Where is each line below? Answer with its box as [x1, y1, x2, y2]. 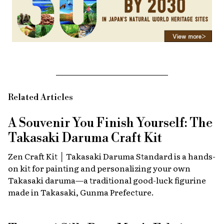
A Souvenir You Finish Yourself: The [8, 115, 212, 131]
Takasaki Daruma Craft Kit [8, 130, 162, 146]
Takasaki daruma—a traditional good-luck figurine [8, 173, 206, 186]
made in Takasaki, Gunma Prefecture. [8, 185, 154, 198]
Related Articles [8, 91, 73, 103]
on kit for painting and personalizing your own [8, 161, 190, 174]
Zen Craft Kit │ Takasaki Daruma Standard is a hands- [8, 149, 215, 162]
